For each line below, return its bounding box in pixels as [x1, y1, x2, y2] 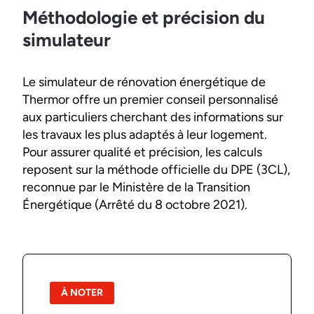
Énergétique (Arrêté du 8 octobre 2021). [22, 197, 250, 213]
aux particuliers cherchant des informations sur [22, 109, 283, 125]
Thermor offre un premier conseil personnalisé [22, 92, 278, 108]
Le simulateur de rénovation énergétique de [22, 74, 266, 90]
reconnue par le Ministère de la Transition [22, 179, 250, 196]
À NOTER [61, 286, 104, 299]
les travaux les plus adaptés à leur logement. [22, 127, 267, 143]
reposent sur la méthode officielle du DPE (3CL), [22, 162, 290, 178]
